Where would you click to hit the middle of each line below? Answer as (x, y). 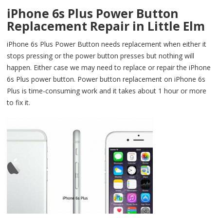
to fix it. (18, 102)
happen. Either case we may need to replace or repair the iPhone (109, 67)
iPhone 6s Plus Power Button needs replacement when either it (107, 44)
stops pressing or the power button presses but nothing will (100, 55)
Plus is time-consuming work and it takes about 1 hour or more (107, 91)
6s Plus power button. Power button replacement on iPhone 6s (106, 79)
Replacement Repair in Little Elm (106, 26)
